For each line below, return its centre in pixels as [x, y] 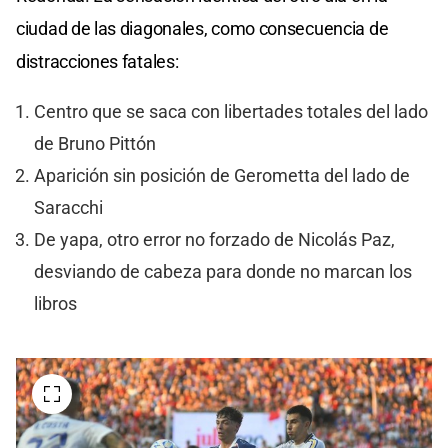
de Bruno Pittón [94, 143]
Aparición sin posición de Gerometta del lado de [221, 175]
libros [55, 303]
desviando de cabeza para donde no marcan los [222, 271]
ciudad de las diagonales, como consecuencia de [202, 28]
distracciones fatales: [97, 61]
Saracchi [68, 207]
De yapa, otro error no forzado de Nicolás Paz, [214, 239]
